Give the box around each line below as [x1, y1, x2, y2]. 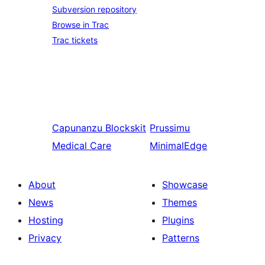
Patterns [162, 232, 199, 244]
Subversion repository [52, 4, 137, 14]
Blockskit [105, 122, 146, 134]
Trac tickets [52, 35, 98, 45]
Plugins [162, 214, 194, 226]
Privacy [28, 232, 62, 244]
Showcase [162, 179, 208, 190]
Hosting [28, 214, 63, 226]
